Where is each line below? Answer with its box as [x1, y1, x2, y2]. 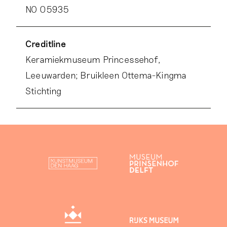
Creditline [25, 38, 66, 50]
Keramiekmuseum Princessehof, [25, 54, 161, 65]
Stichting [25, 85, 62, 97]
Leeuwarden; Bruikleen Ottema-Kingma [25, 69, 187, 81]
